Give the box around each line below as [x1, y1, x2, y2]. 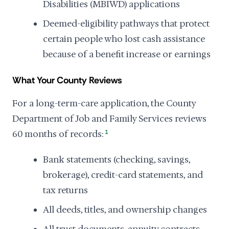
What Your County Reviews [12, 74, 122, 86]
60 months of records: [12, 128, 104, 140]
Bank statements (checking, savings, [43, 154, 190, 165]
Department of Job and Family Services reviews [12, 113, 207, 124]
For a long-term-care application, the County [12, 98, 196, 109]
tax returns [43, 185, 88, 196]
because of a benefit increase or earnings [43, 49, 211, 60]
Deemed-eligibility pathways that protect [43, 18, 210, 29]
